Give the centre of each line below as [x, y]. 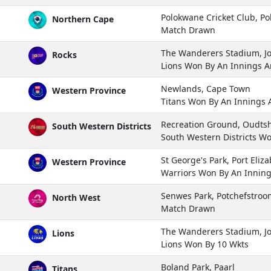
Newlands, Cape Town [206, 88]
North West [75, 197]
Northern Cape [82, 19]
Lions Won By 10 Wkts [205, 244]
